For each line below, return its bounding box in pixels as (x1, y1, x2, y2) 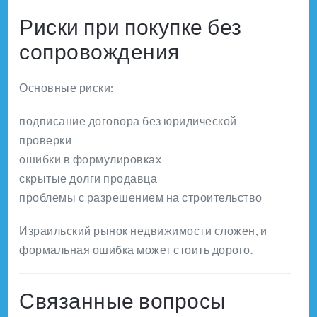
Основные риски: (19, 80, 114, 94)
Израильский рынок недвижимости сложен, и (19, 223, 267, 237)
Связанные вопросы (19, 287, 226, 313)
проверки (19, 132, 71, 146)
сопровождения (19, 38, 180, 64)
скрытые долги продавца (19, 171, 157, 185)
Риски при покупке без (19, 13, 242, 39)
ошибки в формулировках (19, 151, 161, 166)
